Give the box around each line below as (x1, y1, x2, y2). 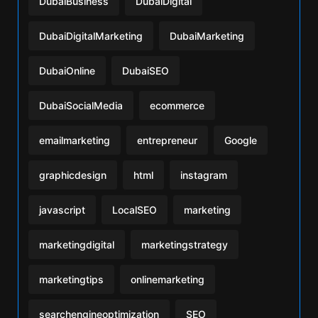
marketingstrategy (141, 238, 228, 251)
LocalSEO (112, 204, 157, 216)
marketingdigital (39, 238, 114, 251)
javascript (39, 204, 85, 216)
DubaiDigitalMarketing (39, 30, 143, 43)
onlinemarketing (131, 273, 204, 286)
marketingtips (39, 273, 104, 286)
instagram (180, 169, 227, 182)
